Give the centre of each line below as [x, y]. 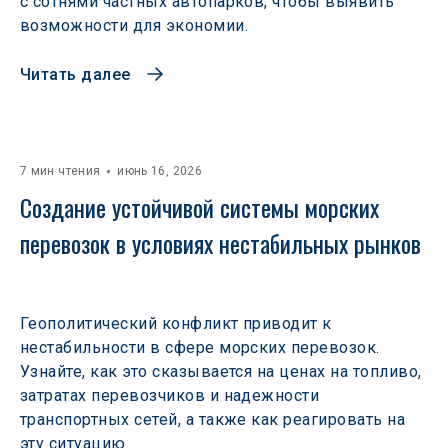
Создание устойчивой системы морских [202, 207]
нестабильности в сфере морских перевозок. [200, 347]
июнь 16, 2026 [160, 171]
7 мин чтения [60, 171]
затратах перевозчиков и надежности [170, 395]
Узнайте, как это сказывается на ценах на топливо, [221, 371]
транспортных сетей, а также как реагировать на [213, 419]
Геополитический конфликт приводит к [176, 323]
